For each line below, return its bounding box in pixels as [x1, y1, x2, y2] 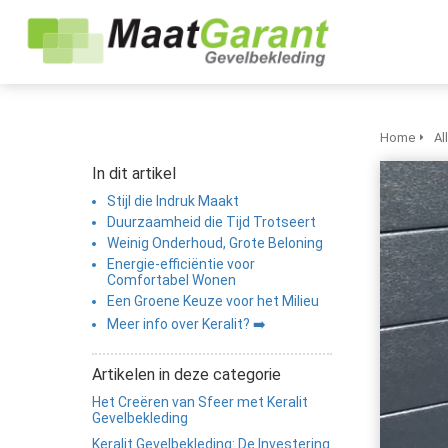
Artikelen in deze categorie [92, 365, 281, 384]
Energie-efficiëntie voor [107, 256, 255, 272]
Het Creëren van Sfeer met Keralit [92, 394, 308, 410]
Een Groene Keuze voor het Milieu [107, 293, 319, 309]
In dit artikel [92, 164, 176, 183]
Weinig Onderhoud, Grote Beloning [107, 235, 323, 251]
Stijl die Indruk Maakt [107, 193, 239, 209]
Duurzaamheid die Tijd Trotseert [107, 214, 316, 230]
